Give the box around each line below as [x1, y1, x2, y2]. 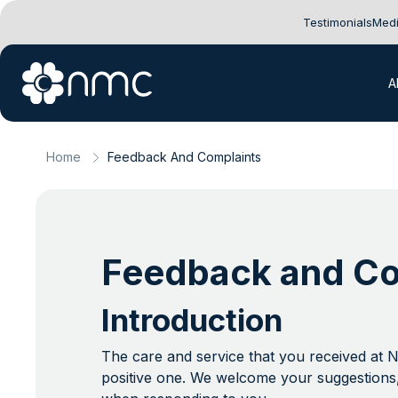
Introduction [100, 301, 283, 338]
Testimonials [303, 14, 372, 29]
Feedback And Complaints [107, 149, 262, 164]
